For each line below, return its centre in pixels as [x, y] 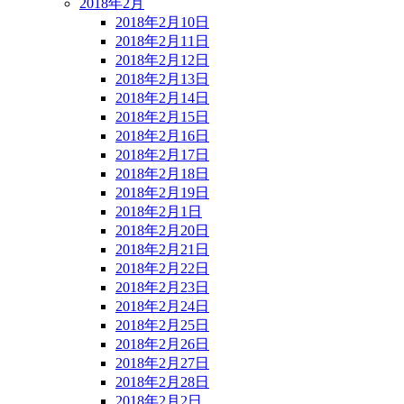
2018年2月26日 [162, 344]
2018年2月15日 [162, 116]
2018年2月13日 [162, 78]
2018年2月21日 [162, 249]
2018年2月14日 [162, 97]
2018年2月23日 [162, 287]
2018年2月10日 [162, 22]
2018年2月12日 [162, 60]
